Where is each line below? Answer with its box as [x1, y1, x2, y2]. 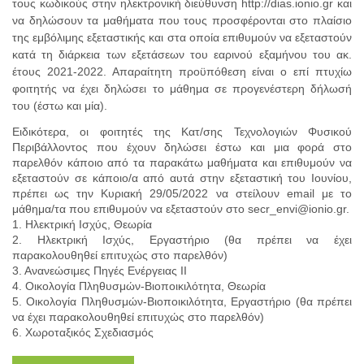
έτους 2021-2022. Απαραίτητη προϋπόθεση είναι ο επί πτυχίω [12, 65, 352, 78]
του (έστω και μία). [12, 99, 107, 112]
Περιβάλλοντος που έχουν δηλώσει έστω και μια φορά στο [12, 141, 352, 154]
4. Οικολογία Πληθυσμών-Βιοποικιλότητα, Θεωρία [12, 279, 266, 292]
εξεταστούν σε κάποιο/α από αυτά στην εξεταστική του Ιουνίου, [12, 171, 352, 184]
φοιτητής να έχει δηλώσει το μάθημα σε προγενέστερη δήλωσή [12, 82, 352, 95]
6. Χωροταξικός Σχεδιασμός [12, 326, 154, 339]
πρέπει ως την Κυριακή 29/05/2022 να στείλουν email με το [12, 187, 352, 200]
